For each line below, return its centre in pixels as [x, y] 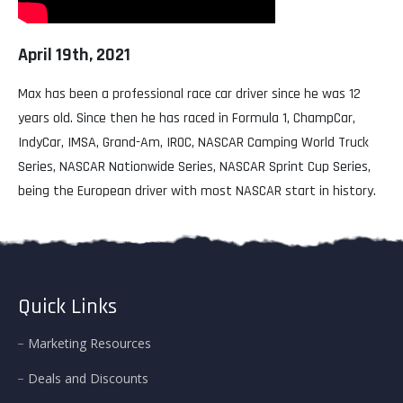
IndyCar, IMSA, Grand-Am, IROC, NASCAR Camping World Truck [193, 143]
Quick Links [67, 306]
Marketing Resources [90, 343]
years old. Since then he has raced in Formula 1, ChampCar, [187, 119]
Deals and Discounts [88, 378]
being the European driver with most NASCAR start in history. [197, 192]
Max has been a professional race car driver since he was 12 [189, 94]
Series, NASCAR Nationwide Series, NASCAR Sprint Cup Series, [194, 167]
